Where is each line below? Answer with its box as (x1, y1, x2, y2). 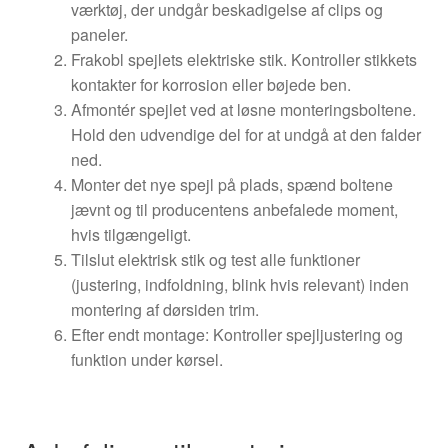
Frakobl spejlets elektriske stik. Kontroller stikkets (70, 48, 417, 72)
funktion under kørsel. (70, 348, 223, 372)
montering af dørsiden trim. (70, 298, 259, 322)
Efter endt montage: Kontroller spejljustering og (70, 323, 403, 347)
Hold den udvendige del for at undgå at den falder (70, 123, 421, 147)
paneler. (70, 23, 128, 47)
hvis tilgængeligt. (70, 223, 191, 247)
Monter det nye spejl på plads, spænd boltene (70, 173, 393, 197)
